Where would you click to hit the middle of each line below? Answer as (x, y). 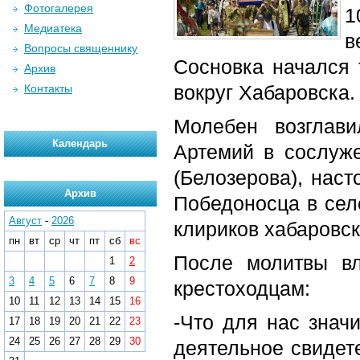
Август (25, 221)
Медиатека (53, 28)
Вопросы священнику (81, 48)
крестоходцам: (242, 288)
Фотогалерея (59, 8)
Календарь (80, 143)
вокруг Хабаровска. (264, 92)
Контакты (48, 88)
